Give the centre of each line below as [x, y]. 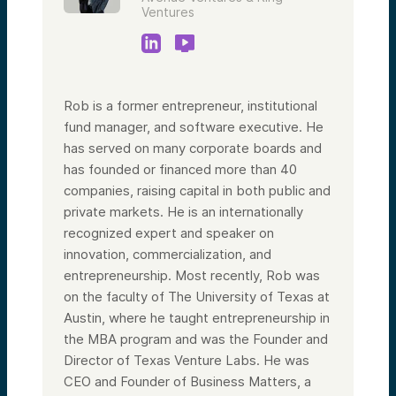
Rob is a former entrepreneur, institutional [190, 105]
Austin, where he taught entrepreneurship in [197, 317]
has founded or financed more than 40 [180, 169]
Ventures [168, 11]
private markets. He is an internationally [183, 211]
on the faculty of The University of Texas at [197, 296]
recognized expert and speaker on [169, 232]
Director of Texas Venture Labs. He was [187, 360]
